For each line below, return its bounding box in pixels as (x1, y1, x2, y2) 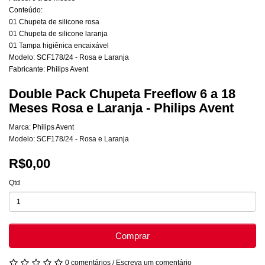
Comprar (115, 231, 150, 241)
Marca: (9, 123, 33, 132)
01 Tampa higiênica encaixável (9, 41, 109, 50)
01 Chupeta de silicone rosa (9, 18, 99, 27)
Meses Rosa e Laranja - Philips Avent (9, 101, 234, 116)
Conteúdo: (9, 6, 43, 15)
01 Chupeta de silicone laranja (9, 30, 108, 38)
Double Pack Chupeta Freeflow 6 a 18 (9, 86, 235, 102)
